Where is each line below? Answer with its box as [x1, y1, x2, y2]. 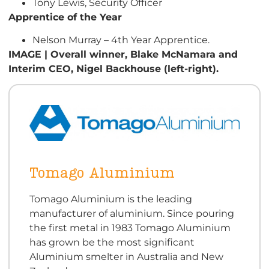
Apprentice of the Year [8, 10, 122, 23]
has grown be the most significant [29, 235, 195, 248]
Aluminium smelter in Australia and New [29, 250, 223, 262]
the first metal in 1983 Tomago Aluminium [29, 221, 231, 234]
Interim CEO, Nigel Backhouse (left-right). [8, 62, 219, 75]
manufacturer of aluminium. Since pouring [29, 207, 234, 219]
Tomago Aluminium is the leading [29, 192, 192, 205]
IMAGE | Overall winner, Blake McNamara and [8, 48, 238, 61]
